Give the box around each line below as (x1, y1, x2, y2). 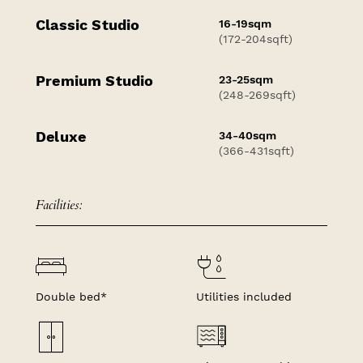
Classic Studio (36, 15, 140, 33)
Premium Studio (36, 71, 154, 89)
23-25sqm (219, 72, 274, 86)
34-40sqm (219, 128, 277, 142)
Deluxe (36, 127, 87, 145)
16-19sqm (219, 16, 272, 30)
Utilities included (196, 289, 292, 303)
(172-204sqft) (219, 32, 293, 45)
